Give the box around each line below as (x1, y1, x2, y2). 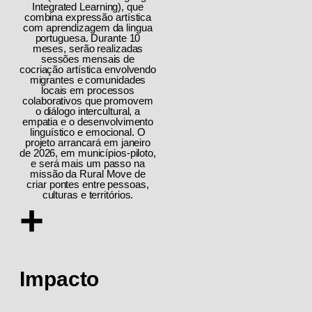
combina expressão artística (24, 10, 152, 23)
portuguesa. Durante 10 (35, 31, 141, 44)
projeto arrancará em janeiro (24, 136, 151, 148)
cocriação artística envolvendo (19, 63, 156, 75)
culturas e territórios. (42, 188, 134, 201)
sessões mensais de (40, 52, 135, 65)
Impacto (19, 267, 100, 291)
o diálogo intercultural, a (35, 104, 141, 117)
